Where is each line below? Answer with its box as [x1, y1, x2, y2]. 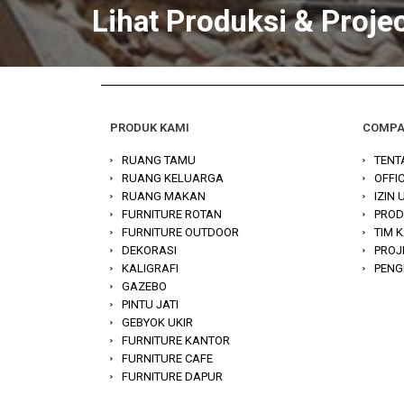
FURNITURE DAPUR [121, 370, 223, 384]
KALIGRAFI [121, 262, 179, 276]
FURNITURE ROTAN [121, 207, 222, 222]
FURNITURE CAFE [121, 352, 213, 366]
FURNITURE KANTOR [121, 334, 230, 348]
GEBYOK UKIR [121, 316, 193, 330]
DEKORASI [121, 243, 177, 258]
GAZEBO [121, 280, 167, 294]
